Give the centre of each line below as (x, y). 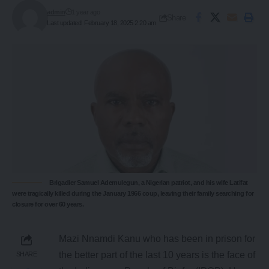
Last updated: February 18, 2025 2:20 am (101, 23)
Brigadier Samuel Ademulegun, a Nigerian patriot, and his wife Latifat (149, 183)
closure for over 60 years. (48, 204)
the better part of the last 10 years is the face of (157, 255)
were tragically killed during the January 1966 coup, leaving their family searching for (133, 194)
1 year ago (86, 12)
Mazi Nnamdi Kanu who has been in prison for (157, 239)
